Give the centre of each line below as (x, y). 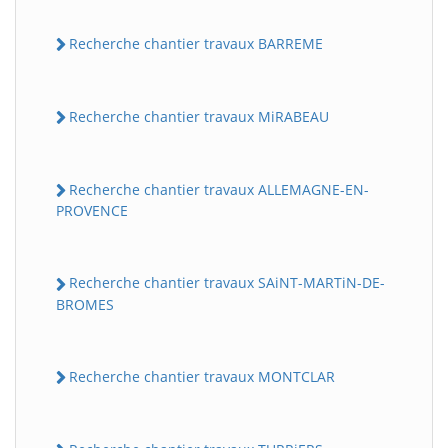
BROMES (85, 304)
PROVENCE (92, 211)
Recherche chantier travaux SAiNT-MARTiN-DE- (227, 283)
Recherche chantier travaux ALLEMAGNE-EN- (219, 190)
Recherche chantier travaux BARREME (196, 43)
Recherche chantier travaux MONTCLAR (202, 376)
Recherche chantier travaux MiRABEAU (199, 116)
